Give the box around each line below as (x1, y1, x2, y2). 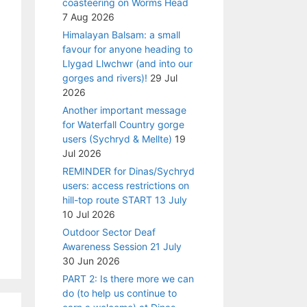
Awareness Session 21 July (62, 241, 182, 253)
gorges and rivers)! (62, 72, 147, 84)
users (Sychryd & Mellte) (62, 133, 172, 145)
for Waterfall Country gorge (62, 119, 184, 131)
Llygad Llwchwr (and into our (62, 58, 193, 70)
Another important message (62, 104, 186, 116)
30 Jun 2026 (62, 255, 120, 267)
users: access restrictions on (62, 180, 189, 192)
